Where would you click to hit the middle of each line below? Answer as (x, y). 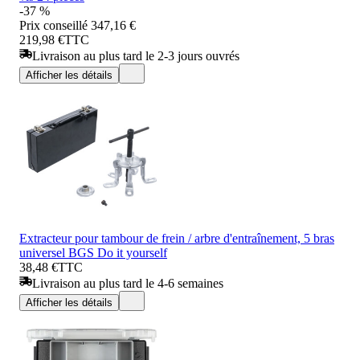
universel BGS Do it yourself (93, 252)
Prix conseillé (53, 25)
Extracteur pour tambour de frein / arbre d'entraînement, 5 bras (177, 238)
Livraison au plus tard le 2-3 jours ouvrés (136, 55)
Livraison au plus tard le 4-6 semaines (128, 283)
